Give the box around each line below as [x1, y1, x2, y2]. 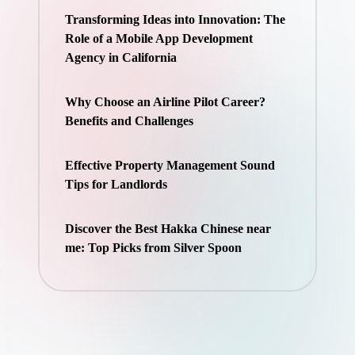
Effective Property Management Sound [64, 158, 275, 172]
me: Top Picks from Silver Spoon [64, 240, 242, 254]
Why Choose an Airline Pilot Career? [64, 94, 265, 109]
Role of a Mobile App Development [64, 31, 253, 45]
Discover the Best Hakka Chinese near [64, 221, 271, 235]
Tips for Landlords [64, 177, 167, 191]
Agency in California [64, 50, 177, 64]
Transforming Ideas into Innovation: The [64, 12, 285, 26]
